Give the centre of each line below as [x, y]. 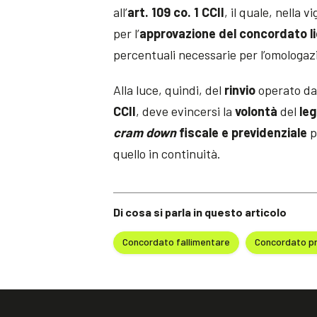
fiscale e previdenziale [242, 132]
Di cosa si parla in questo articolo [200, 212]
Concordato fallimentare [177, 242]
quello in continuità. [167, 153]
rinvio [240, 90]
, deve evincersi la [186, 111]
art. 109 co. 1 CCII [176, 12]
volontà [257, 111]
